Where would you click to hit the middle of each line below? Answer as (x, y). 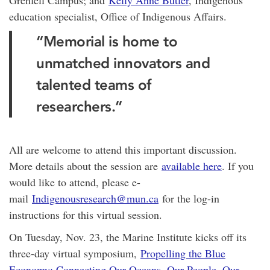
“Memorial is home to (107, 41)
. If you (238, 165)
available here (192, 165)
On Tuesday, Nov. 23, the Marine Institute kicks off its (128, 237)
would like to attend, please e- (75, 182)
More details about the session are (85, 165)
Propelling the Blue (183, 253)
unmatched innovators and (123, 63)
